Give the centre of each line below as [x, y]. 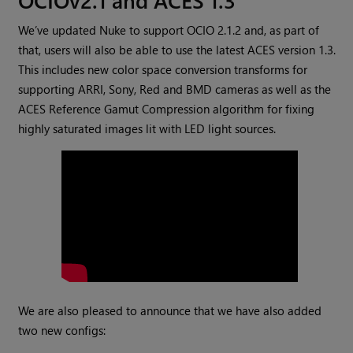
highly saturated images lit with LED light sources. [147, 129]
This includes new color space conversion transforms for [163, 70]
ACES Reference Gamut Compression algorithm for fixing [167, 109]
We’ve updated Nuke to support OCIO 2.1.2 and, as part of [169, 30]
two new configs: [62, 331]
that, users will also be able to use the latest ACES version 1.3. [177, 50]
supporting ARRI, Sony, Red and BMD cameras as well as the [175, 89]
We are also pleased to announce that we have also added [170, 311]
